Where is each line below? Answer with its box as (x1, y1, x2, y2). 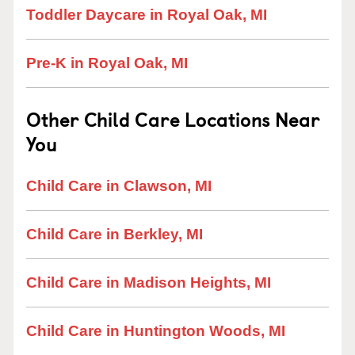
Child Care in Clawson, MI (26, 177, 212, 194)
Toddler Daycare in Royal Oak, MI (26, 6, 267, 23)
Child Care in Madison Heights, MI (26, 274, 271, 291)
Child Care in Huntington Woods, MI (26, 323, 285, 339)
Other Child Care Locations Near (26, 105, 320, 133)
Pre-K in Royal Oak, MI (26, 55, 188, 71)
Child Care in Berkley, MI (26, 226, 203, 242)
